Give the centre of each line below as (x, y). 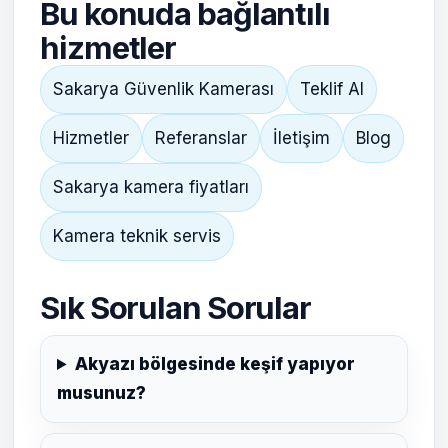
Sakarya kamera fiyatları (151, 187)
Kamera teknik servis (137, 236)
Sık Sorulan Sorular (176, 307)
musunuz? (101, 393)
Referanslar (201, 138)
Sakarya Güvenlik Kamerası (163, 89)
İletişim (301, 138)
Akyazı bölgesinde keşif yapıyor (215, 364)
